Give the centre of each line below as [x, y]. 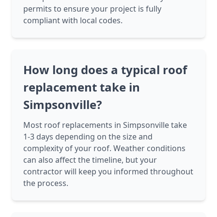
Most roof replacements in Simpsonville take [105, 125]
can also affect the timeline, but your [90, 160]
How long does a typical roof [105, 70]
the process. [46, 183]
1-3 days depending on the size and [88, 137]
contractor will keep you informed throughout [108, 172]
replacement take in [82, 87]
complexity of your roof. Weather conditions [104, 148]
